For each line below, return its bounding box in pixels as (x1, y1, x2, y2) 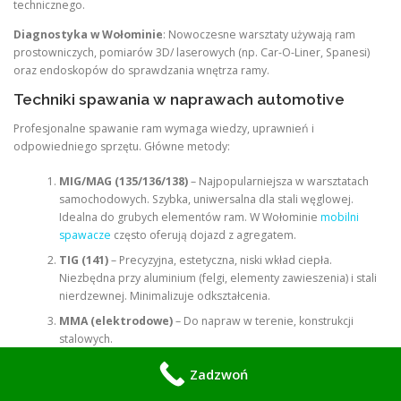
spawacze (58, 226, 111, 243)
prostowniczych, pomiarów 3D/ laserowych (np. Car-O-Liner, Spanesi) (13, 44, 370, 60)
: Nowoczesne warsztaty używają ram (163, 26, 355, 42)
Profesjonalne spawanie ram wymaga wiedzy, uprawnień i (13, 121, 314, 137)
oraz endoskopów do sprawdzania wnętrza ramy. (13, 62, 269, 78)
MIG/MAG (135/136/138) (58, 173, 188, 189)
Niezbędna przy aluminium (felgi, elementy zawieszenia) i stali (58, 269, 377, 286)
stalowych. (58, 330, 113, 346)
